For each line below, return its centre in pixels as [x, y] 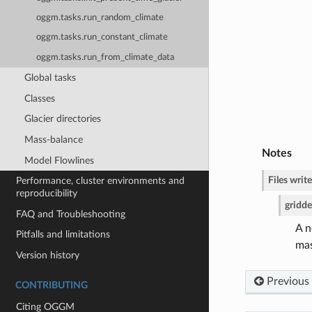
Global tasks [50, 78]
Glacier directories [62, 119]
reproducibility [47, 194]
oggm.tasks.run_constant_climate [102, 38]
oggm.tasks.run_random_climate [100, 18]
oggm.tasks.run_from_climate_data [106, 57]
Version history [48, 255]
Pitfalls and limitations [63, 235]
